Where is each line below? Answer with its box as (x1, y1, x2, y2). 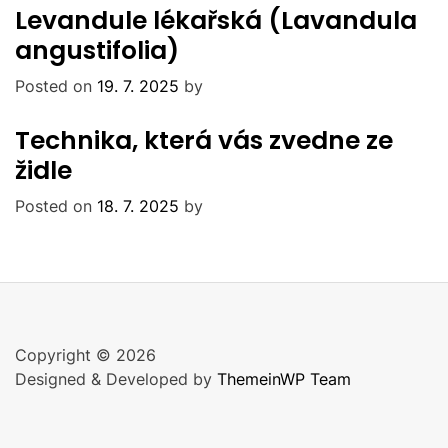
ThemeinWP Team (217, 368, 351, 389)
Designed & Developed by (15, 368, 217, 389)
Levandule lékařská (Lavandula (15, 2, 417, 38)
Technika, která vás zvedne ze (15, 122, 393, 158)
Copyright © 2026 (15, 344, 156, 365)
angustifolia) (15, 32, 179, 68)
